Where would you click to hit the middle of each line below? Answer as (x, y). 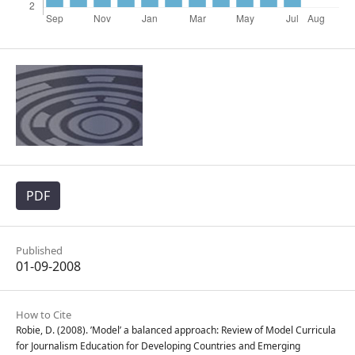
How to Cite (44, 315)
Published (39, 250)
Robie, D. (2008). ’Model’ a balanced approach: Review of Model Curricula (176, 330)
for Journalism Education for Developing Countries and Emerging (158, 346)
